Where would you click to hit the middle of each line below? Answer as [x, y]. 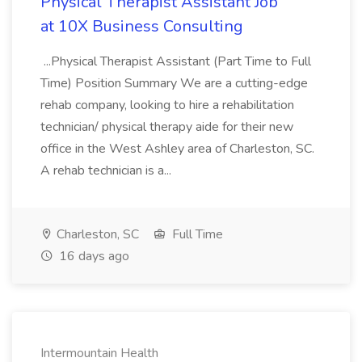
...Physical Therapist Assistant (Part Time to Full [176, 61]
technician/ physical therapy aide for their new [167, 127]
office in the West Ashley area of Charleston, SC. [177, 149]
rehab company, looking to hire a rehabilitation [167, 105]
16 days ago [93, 256]
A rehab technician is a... [107, 170]
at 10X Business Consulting [142, 26]
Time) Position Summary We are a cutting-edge [174, 83]
